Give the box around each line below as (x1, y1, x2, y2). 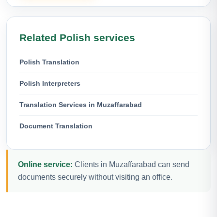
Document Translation (19, 122, 93, 130)
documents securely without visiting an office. (18, 172, 172, 181)
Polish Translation (19, 58, 79, 66)
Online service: (18, 160, 73, 169)
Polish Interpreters (19, 79, 80, 87)
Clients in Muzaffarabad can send (73, 160, 189, 169)
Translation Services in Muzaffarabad (19, 100, 142, 108)
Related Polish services (19, 31, 135, 43)
